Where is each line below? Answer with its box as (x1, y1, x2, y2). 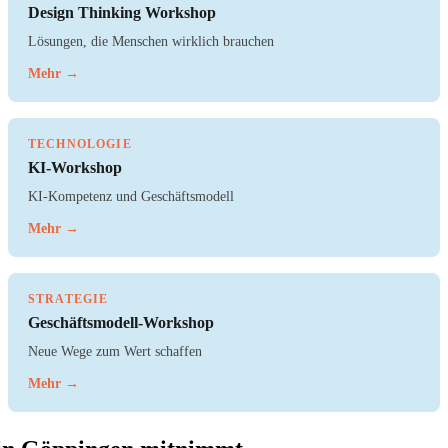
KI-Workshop (28, 159, 122, 177)
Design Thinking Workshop (28, 4, 216, 22)
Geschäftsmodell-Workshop (28, 314, 214, 332)
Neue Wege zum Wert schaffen (28, 343, 202, 360)
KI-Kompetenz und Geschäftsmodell (28, 188, 234, 205)
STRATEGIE (28, 293, 109, 306)
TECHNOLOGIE (28, 138, 132, 151)
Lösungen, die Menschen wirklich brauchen (28, 33, 274, 50)
